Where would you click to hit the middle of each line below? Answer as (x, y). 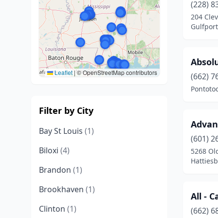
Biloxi (50, 150)
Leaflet (63, 72)
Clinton (53, 209)
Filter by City (66, 110)
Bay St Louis (62, 131)
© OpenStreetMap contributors (116, 72)
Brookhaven (62, 189)
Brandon (56, 170)
